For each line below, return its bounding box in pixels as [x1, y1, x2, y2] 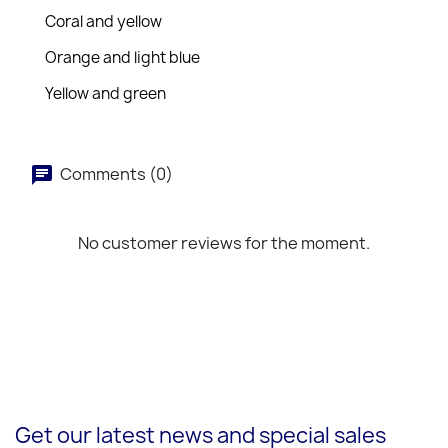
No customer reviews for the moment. [78, 232, 370, 254]
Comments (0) [57, 162, 173, 185]
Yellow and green [45, 83, 166, 104]
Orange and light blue [45, 47, 200, 68]
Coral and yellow [45, 11, 162, 32]
